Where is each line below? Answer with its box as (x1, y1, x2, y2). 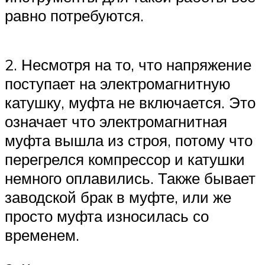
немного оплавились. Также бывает (5, 169, 256, 188)
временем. (5, 225, 79, 245)
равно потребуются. (5, 6, 144, 25)
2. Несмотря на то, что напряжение (5, 55, 251, 75)
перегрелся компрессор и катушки (5, 150, 245, 169)
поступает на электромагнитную (5, 74, 231, 93)
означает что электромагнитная (5, 112, 227, 131)
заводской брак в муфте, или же (5, 188, 231, 207)
